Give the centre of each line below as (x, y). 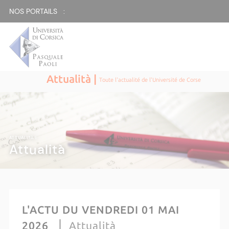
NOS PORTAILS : (37, 11)
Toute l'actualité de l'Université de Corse (150, 80)
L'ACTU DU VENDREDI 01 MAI (100, 210)
